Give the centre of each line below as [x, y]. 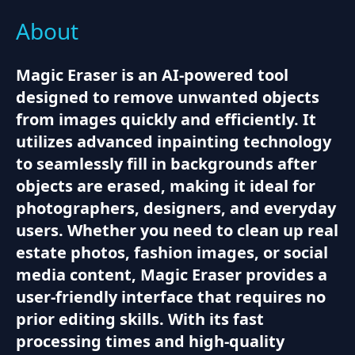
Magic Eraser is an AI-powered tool [152, 74]
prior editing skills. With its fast [140, 319]
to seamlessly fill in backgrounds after [166, 163]
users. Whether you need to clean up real [177, 230]
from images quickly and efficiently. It [166, 119]
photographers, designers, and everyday [176, 208]
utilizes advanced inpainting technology [174, 141]
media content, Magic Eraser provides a [172, 274]
